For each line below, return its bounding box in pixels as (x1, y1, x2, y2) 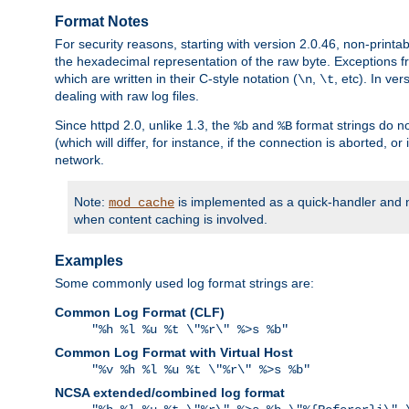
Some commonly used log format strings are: (55, 276, 314, 291)
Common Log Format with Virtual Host (55, 345, 293, 361)
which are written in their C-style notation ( (55, 71, 298, 87)
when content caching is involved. (74, 212, 267, 227)
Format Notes (55, 13, 149, 29)
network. (55, 152, 104, 168)
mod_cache (109, 195, 174, 211)
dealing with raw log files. (55, 89, 199, 104)
